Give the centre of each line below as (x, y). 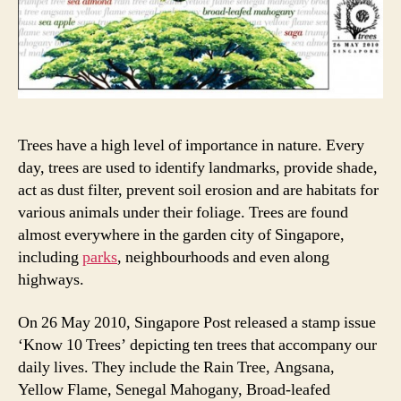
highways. (51, 280)
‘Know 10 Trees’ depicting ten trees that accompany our (197, 345)
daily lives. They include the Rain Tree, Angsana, (176, 367)
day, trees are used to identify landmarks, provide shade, (198, 168)
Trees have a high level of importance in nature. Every (191, 146)
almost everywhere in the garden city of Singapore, (181, 235)
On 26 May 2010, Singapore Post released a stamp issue (197, 322)
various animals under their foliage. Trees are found (183, 213)
